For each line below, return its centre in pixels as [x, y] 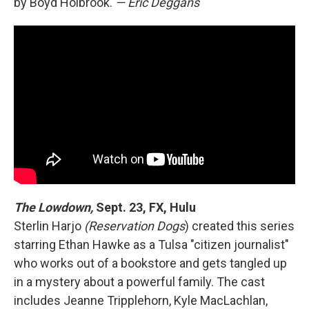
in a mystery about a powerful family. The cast [139, 281]
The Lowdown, [53, 207]
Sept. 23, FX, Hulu [144, 207]
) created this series [240, 226]
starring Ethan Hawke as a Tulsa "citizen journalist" [151, 244]
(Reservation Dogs [134, 226]
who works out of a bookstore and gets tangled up [150, 263]
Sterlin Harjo [49, 226]
